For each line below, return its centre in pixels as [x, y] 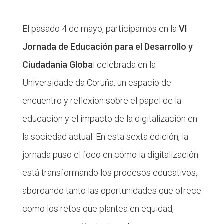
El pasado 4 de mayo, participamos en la [99, 29]
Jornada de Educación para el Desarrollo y [107, 47]
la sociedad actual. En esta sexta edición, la [105, 137]
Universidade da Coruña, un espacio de [97, 83]
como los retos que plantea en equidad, [98, 209]
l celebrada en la [124, 65]
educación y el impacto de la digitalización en [110, 119]
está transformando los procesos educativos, [110, 173]
